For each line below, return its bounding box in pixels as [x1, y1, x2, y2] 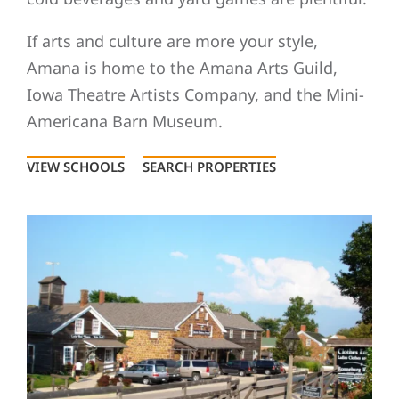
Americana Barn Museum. [27, 110, 223, 133]
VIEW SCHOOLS [27, 158, 125, 176]
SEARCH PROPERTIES [142, 158, 276, 176]
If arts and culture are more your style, [27, 30, 318, 53]
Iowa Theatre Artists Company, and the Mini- [27, 84, 364, 106]
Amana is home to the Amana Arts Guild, [27, 57, 338, 79]
